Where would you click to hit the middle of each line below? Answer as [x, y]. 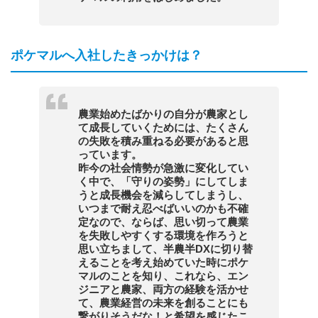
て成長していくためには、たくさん [163, 127]
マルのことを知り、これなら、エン [163, 275]
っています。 [110, 154]
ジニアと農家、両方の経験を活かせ [163, 289]
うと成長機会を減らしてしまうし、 [163, 194]
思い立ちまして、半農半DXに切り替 [165, 248]
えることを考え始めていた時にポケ [163, 262]
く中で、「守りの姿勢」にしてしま [163, 181]
